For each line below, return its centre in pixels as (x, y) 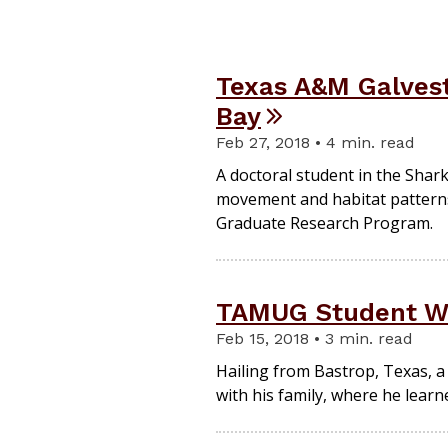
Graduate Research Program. (324, 223)
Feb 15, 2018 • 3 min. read (314, 339)
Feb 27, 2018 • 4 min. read (315, 143)
